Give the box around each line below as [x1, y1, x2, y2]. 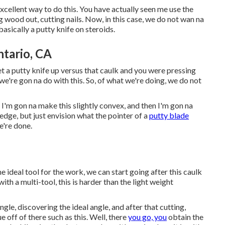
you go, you [128, 211, 167, 221]
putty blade [149, 110, 189, 120]
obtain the [167, 211, 203, 221]
